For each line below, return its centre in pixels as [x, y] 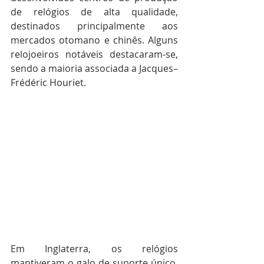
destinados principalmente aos [94, 26]
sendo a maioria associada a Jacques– [94, 68]
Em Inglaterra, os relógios [94, 248]
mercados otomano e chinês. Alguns [94, 40]
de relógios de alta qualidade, [94, 11]
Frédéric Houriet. [48, 82]
